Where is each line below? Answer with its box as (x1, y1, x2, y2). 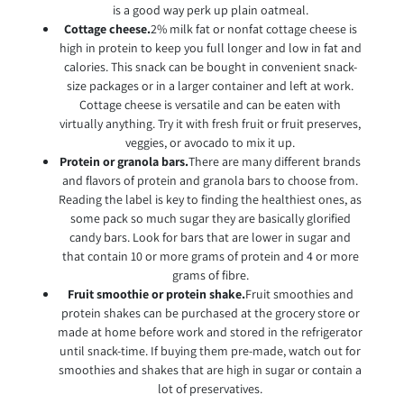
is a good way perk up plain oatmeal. (112, 2, 308, 19)
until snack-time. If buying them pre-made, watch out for (60, 343, 361, 360)
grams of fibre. (171, 267, 249, 284)
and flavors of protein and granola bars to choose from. (62, 172, 358, 189)
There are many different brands (188, 153, 361, 170)
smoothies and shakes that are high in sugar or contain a (59, 362, 362, 379)
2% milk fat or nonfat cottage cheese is (150, 21, 357, 38)
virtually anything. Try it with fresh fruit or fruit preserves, (60, 115, 361, 133)
